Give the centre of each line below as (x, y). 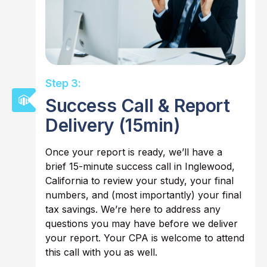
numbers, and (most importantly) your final (143, 195)
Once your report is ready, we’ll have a (134, 152)
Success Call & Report (138, 106)
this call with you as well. (101, 252)
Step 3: (63, 83)
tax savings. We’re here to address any (133, 209)
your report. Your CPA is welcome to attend (145, 238)
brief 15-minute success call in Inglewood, (140, 167)
